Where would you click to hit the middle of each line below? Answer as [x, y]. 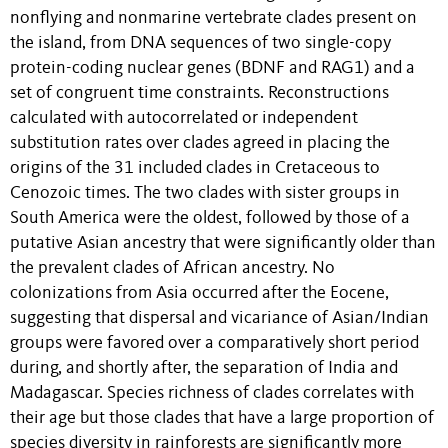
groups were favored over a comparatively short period [214, 344]
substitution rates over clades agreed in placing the [200, 144]
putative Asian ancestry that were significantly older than [223, 244]
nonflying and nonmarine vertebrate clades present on [213, 19]
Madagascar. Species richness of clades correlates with [212, 394]
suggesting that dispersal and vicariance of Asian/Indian [219, 319]
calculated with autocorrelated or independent [184, 119]
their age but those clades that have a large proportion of [222, 419]
